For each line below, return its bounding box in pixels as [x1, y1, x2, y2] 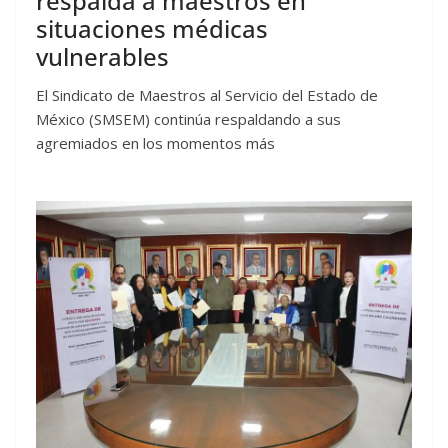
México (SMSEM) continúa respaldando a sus [36, 108, 341, 129]
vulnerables [36, 39, 175, 73]
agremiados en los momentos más [36, 132, 275, 153]
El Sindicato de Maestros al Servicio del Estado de [36, 84, 378, 105]
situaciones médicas [36, 11, 268, 45]
